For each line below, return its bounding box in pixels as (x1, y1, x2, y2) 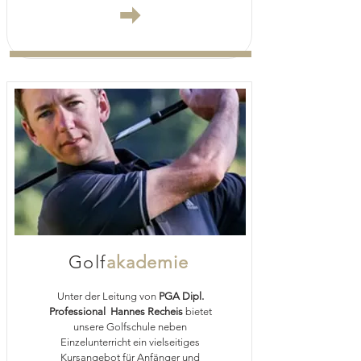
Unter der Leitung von (56, 290, 159, 302)
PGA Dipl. (158, 290, 204, 302)
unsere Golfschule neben (73, 321, 187, 333)
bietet (182, 305, 212, 317)
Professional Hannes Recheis (48, 305, 183, 317)
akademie (106, 251, 189, 273)
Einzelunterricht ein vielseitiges (60, 336, 200, 348)
